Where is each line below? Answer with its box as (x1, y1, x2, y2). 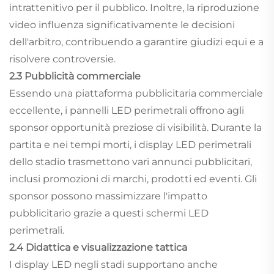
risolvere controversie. (9, 53, 116, 65)
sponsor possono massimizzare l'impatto (9, 190, 207, 202)
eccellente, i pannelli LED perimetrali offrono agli (9, 104, 244, 116)
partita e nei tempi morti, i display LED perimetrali (9, 138, 251, 150)
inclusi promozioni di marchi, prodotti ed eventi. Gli (9, 172, 257, 185)
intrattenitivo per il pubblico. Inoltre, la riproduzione (9, 1, 259, 13)
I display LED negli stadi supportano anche (9, 258, 218, 270)
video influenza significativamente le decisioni (9, 18, 235, 31)
